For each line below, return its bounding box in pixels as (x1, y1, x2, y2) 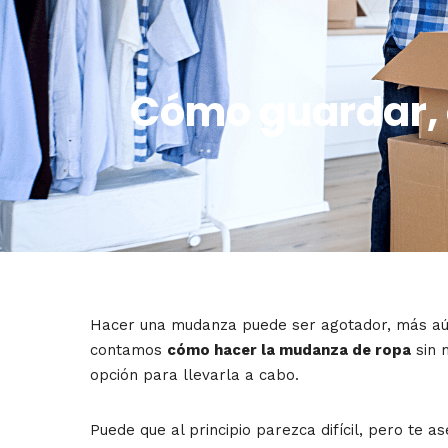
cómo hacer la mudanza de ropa (167, 340, 411, 359)
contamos (90, 340, 167, 359)
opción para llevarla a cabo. (90, 365, 299, 384)
